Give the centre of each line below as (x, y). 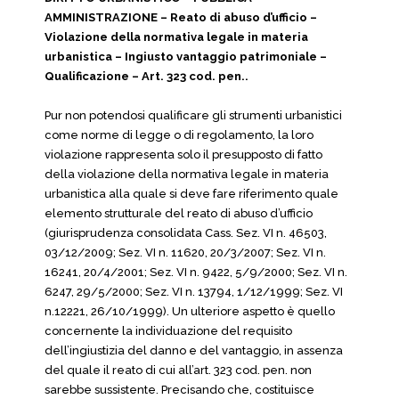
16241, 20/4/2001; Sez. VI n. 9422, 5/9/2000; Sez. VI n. (196, 272)
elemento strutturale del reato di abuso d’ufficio (179, 213)
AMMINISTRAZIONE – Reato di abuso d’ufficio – (181, 17)
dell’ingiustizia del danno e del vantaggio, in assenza (194, 350)
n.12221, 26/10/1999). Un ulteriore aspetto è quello (190, 311)
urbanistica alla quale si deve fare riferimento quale (191, 194)
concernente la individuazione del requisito (168, 331)
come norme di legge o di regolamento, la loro (179, 135)
